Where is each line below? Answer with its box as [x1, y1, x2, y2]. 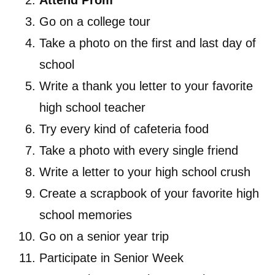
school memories [39, 208, 132, 222]
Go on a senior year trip [39, 230, 169, 244]
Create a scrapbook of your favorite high [39, 187, 259, 201]
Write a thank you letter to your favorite [39, 79, 253, 93]
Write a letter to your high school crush [39, 165, 250, 179]
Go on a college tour [39, 15, 150, 29]
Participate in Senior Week [39, 251, 184, 265]
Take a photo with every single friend [39, 144, 238, 158]
